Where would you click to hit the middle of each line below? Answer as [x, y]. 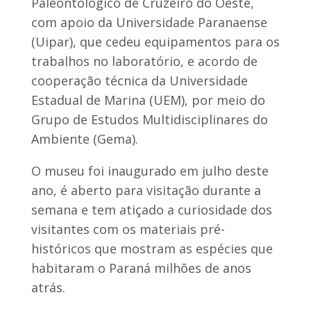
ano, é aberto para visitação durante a [146, 190]
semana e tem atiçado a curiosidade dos [151, 209]
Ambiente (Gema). [84, 138]
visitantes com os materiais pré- [128, 229]
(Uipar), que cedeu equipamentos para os [155, 41]
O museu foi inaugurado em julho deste [150, 170]
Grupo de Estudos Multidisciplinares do [149, 119]
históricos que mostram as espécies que [152, 248]
